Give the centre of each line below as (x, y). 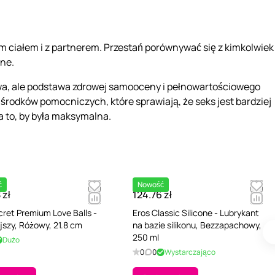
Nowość (151, 185)
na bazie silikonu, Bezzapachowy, (197, 225)
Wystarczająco (190, 252)
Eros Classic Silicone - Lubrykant (196, 213)
